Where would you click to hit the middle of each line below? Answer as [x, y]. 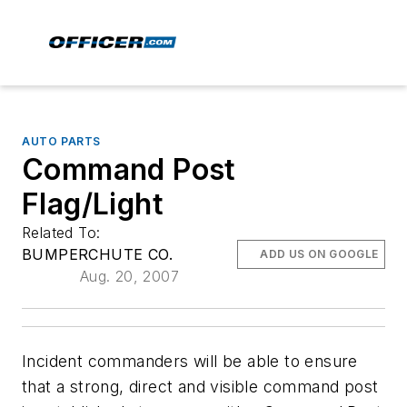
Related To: [64, 233]
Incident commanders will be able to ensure [190, 361]
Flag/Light [93, 204]
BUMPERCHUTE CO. [97, 254]
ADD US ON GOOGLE [319, 254]
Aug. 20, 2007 [129, 276]
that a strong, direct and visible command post [200, 387]
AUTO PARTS [61, 141]
